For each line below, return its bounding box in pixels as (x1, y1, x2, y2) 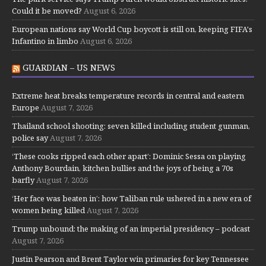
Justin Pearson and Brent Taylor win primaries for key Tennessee (12, 253, 249, 264)
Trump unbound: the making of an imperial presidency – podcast (12, 223, 250, 234)
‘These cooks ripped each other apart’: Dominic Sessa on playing (12, 150, 246, 161)
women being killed (12, 204, 85, 216)
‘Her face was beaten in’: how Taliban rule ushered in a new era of (12, 192, 251, 204)
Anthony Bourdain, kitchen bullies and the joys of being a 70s (12, 162, 233, 173)
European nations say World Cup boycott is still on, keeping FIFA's (12, 23, 252, 34)
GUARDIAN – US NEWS (23, 61, 115, 73)
